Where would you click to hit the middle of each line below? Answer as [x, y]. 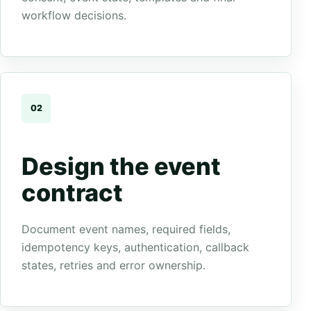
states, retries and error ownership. [114, 265]
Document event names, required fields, [126, 229]
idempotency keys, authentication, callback [135, 247]
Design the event [121, 166]
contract [72, 193]
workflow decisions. [74, 15]
